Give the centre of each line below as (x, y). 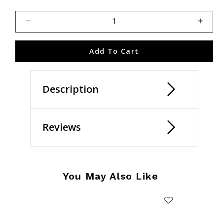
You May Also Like (110, 176)
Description (71, 89)
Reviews (62, 127)
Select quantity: (45, 16)
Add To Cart (114, 51)
